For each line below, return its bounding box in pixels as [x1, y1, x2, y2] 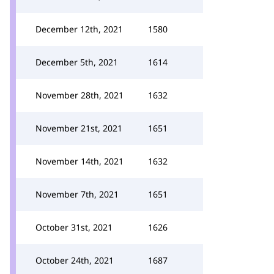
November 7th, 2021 [35, 188, 119, 200]
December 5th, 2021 [35, 56, 118, 68]
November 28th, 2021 [35, 89, 124, 101]
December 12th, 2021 [35, 23, 123, 35]
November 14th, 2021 [35, 155, 124, 167]
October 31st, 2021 [35, 221, 113, 233]
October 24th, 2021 [35, 254, 114, 266]
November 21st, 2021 [35, 122, 122, 134]
